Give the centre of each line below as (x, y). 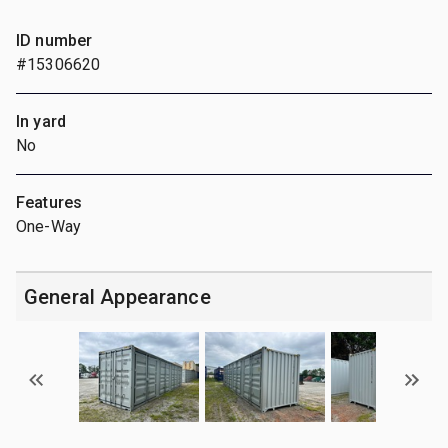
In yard (41, 121)
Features (49, 202)
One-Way (49, 226)
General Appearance (117, 296)
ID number (54, 40)
